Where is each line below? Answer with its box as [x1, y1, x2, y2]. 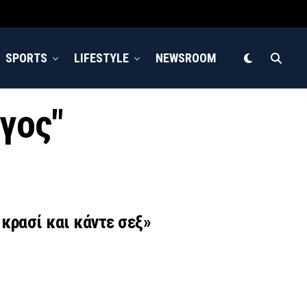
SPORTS [5, 51, 47, 65]
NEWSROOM [156, 51, 217, 65]
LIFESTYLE [74, 51, 129, 65]
